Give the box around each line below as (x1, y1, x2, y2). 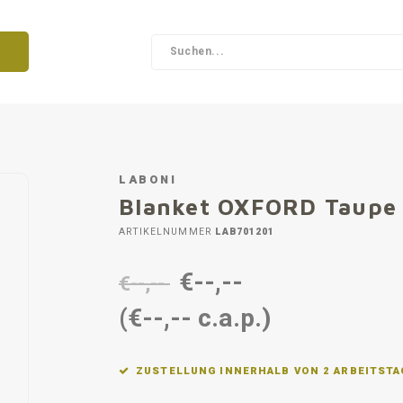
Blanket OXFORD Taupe (119, 193, 398, 219)
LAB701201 (210, 225, 275, 238)
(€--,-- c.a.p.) (119, 300, 272, 337)
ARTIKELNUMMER (119, 225, 211, 238)
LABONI (119, 172, 177, 188)
